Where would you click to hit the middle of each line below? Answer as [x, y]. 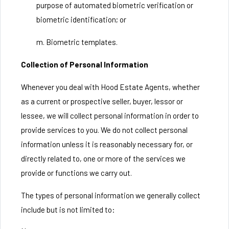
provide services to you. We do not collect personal [104, 130]
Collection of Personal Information [85, 64]
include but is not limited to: [68, 210]
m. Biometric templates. [77, 42]
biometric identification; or [81, 19]
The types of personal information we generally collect [111, 195]
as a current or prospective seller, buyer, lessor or [102, 101]
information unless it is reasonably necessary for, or [107, 144]
